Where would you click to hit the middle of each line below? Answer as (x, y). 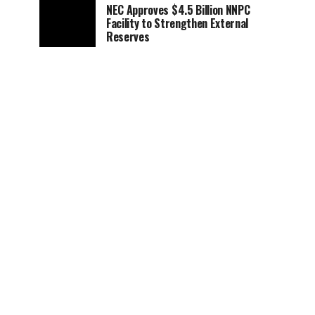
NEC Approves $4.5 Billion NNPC (178, 10)
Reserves (128, 37)
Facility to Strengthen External (178, 23)
